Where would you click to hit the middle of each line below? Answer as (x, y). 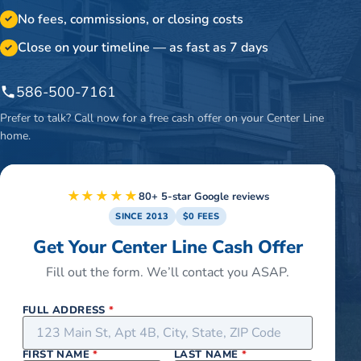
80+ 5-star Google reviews (203, 197)
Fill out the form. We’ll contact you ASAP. (168, 273)
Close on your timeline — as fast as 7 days (143, 47)
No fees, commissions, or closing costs (130, 19)
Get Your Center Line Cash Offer (168, 247)
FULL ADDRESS (66, 311)
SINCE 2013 (142, 217)
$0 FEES (201, 217)
